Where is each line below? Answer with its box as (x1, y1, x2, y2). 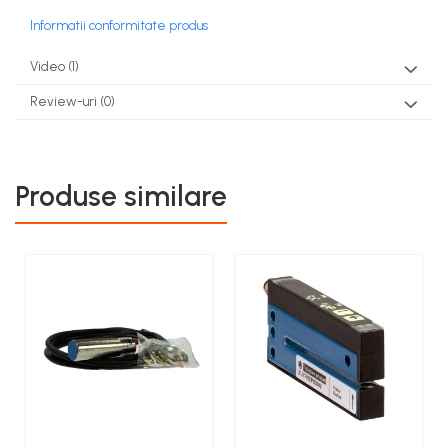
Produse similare (15, 178, 227, 213)
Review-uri (30, 93, 100, 109)
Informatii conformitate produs (30, 17, 208, 33)
